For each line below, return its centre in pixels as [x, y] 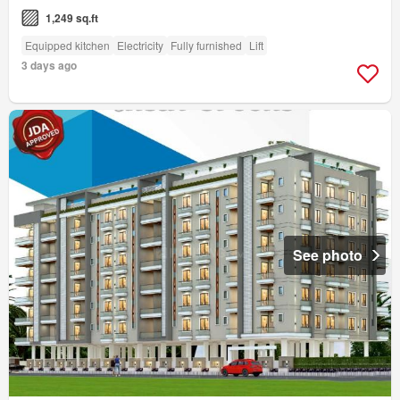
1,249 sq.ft [72, 17]
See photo [328, 254]
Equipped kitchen [67, 45]
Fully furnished [206, 45]
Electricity [140, 45]
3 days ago [49, 65]
